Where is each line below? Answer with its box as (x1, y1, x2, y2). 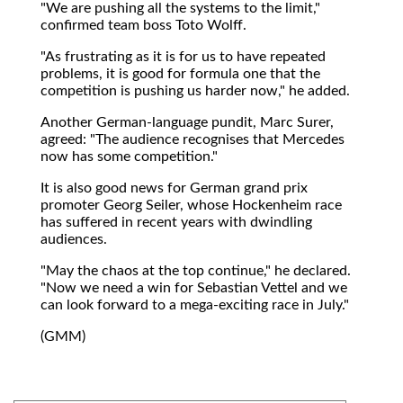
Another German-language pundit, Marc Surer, (40, 114, 334, 130)
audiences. (40, 231, 107, 246)
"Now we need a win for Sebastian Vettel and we (40, 280, 347, 295)
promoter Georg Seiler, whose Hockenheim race (40, 197, 342, 212)
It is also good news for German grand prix (40, 180, 308, 195)
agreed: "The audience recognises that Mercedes (40, 131, 345, 147)
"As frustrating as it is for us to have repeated (40, 49, 326, 64)
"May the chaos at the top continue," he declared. (40, 263, 351, 278)
